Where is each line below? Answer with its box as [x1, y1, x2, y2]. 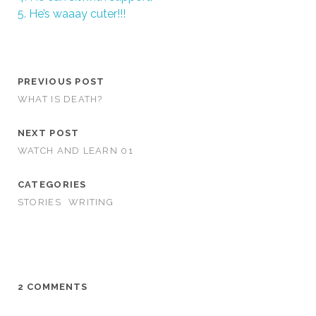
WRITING [68, 197, 114, 207]
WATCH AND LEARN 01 [17, 145, 133, 156]
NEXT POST [17, 128, 80, 138]
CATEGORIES [17, 179, 87, 190]
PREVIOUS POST [17, 76, 105, 87]
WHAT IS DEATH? [17, 94, 103, 104]
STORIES [17, 197, 61, 207]
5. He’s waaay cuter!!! [17, 7, 126, 20]
